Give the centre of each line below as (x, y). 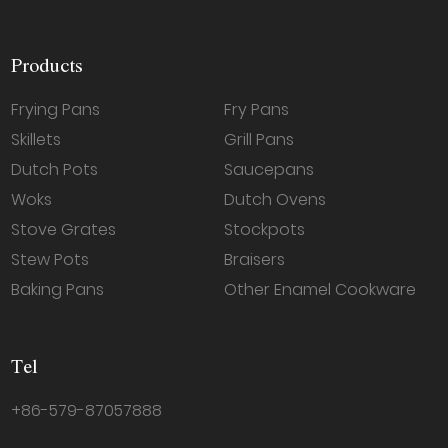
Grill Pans (259, 139)
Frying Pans (56, 109)
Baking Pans (58, 289)
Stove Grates (64, 229)
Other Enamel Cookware (320, 289)
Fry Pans (256, 109)
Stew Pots (50, 259)
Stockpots (264, 229)
